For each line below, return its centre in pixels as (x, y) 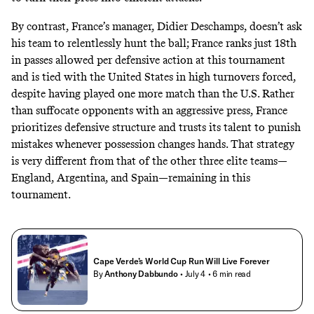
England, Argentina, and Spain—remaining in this (131, 177)
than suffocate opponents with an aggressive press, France (149, 110)
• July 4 (193, 274)
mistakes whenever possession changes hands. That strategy (153, 144)
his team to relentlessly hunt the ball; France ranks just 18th (154, 43)
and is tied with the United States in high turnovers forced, (153, 76)
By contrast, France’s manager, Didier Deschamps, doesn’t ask (157, 26)
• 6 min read (229, 274)
